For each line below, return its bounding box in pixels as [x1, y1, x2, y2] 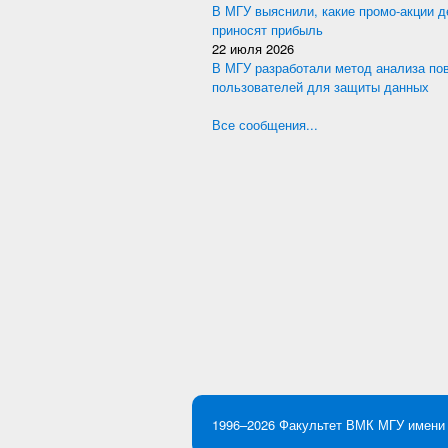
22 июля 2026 [212, 39, 294, 58]
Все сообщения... [212, 115, 318, 134]
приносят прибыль [212, 20, 323, 39]
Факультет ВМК [279, 414, 374, 434]
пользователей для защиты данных [212, 77, 429, 96]
